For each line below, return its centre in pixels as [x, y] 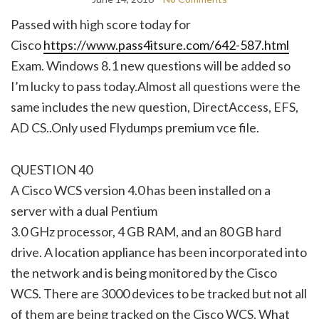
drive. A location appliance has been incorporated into [159, 252]
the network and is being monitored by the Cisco [144, 272]
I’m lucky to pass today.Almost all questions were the [156, 86]
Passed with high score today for [101, 24]
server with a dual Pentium [84, 210]
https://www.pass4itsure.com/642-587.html [166, 45]
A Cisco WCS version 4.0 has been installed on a [141, 190]
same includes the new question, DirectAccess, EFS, [155, 106]
